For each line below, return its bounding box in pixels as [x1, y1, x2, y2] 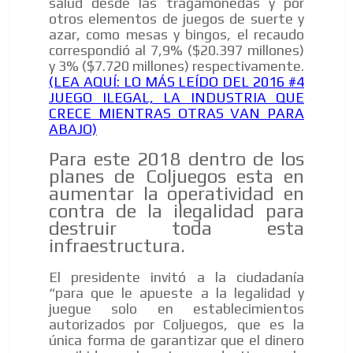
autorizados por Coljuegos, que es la [49, 316, 304, 333]
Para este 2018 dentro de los [49, 148, 304, 170]
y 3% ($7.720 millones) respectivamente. [49, 58, 304, 75]
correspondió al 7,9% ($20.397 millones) [49, 42, 304, 59]
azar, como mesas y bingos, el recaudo [49, 26, 304, 43]
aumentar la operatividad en [49, 183, 304, 205]
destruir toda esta [49, 217, 304, 240]
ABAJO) [49, 121, 97, 138]
